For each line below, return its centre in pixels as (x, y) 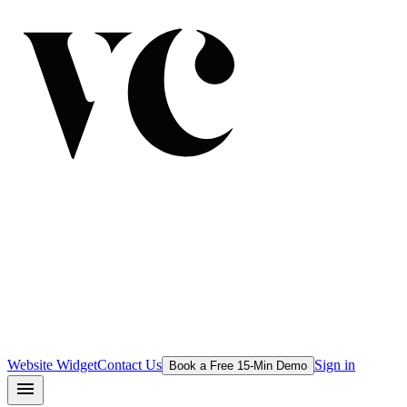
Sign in (335, 365)
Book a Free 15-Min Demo (238, 366)
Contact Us (129, 365)
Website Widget (52, 365)
